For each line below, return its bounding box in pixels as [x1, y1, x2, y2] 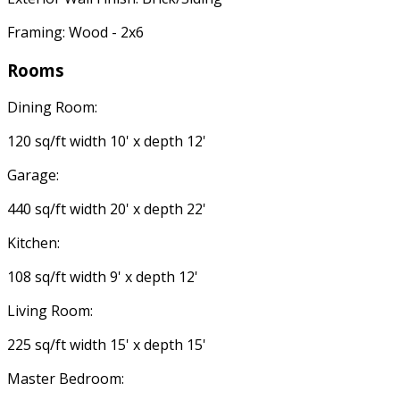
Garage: [7, 165, 59, 186]
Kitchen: [7, 233, 60, 254]
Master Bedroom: [7, 369, 124, 389]
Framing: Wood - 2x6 [7, 21, 144, 42]
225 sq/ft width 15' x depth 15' [7, 335, 206, 355]
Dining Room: [7, 97, 97, 118]
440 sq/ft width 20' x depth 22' [7, 199, 206, 220]
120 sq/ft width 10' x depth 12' [7, 131, 206, 152]
